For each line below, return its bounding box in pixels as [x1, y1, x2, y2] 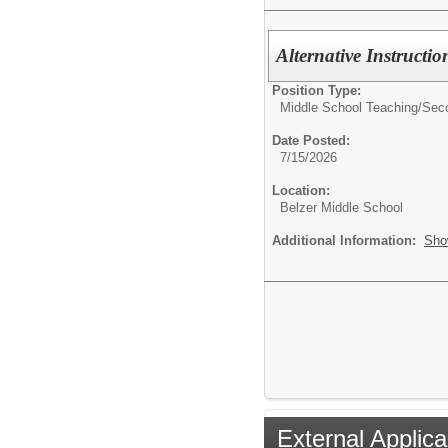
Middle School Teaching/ [280, 100, 422, 116]
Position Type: [272, 83, 361, 99]
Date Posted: [272, 133, 350, 149]
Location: [272, 183, 330, 199]
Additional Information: [272, 233, 424, 249]
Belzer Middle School [280, 200, 403, 216]
